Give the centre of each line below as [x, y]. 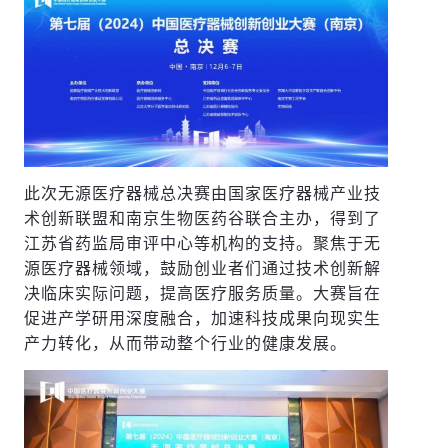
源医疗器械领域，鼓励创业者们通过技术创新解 [203, 268]
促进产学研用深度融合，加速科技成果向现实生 [203, 318]
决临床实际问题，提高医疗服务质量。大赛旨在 [203, 293]
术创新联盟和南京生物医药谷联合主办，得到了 [203, 218]
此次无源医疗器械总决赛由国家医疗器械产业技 [203, 193]
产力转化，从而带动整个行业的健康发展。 [186, 343]
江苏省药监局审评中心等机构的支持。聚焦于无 [203, 243]
